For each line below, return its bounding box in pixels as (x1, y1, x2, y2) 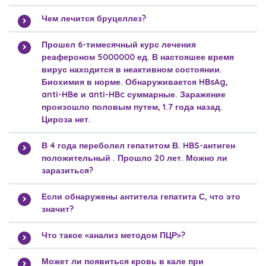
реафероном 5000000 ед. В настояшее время (42, 52, 234, 62)
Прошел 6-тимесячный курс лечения (42, 39, 196, 50)
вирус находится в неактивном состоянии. (42, 64, 222, 75)
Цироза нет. (42, 114, 91, 125)
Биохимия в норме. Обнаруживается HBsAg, (42, 77, 228, 87)
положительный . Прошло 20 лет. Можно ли (42, 153, 227, 163)
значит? (42, 204, 74, 214)
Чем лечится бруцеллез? (42, 13, 146, 24)
